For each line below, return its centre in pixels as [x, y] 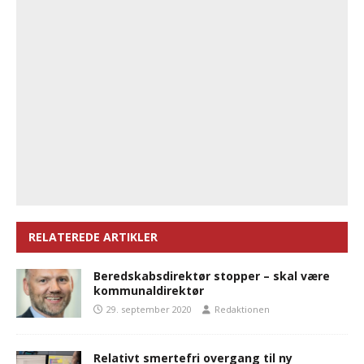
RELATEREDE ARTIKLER [93, 237]
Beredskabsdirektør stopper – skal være [212, 276]
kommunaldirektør [149, 291]
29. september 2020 [149, 310]
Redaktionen [242, 310]
